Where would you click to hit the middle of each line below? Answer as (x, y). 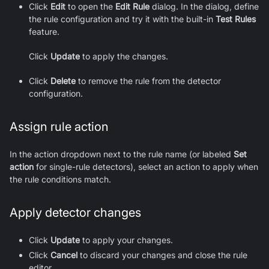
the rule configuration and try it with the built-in (122, 19)
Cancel (64, 255)
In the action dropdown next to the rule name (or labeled (122, 154)
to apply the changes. (124, 56)
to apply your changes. (126, 240)
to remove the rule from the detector (148, 80)
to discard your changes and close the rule (162, 255)
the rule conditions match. (60, 179)
